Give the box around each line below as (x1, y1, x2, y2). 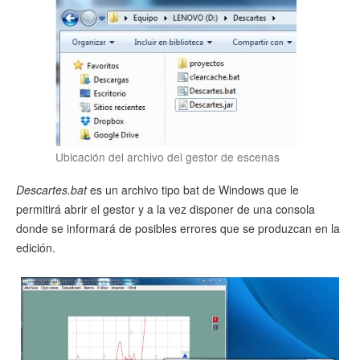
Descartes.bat (16, 181, 87, 198)
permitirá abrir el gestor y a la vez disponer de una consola (16, 200, 315, 217)
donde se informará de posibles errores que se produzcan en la (16, 219, 340, 236)
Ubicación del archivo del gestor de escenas (55, 148, 280, 165)
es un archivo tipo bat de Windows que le (87, 181, 299, 198)
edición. (16, 239, 55, 256)
